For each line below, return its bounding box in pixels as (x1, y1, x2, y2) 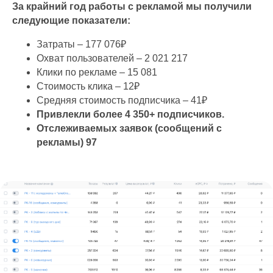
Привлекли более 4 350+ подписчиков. (37, 108, 224, 119)
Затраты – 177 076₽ (37, 38, 126, 49)
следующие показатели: (12, 15, 130, 26)
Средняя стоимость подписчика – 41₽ (37, 94, 207, 105)
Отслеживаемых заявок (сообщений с (37, 122, 222, 133)
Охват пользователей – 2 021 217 (37, 52, 188, 63)
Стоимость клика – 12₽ (37, 80, 140, 91)
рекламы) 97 (37, 136, 97, 147)
